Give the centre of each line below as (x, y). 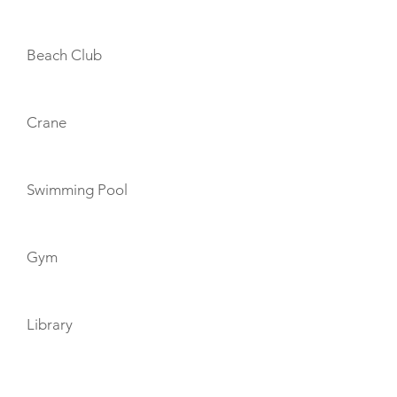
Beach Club (64, 55)
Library (50, 324)
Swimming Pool (77, 190)
